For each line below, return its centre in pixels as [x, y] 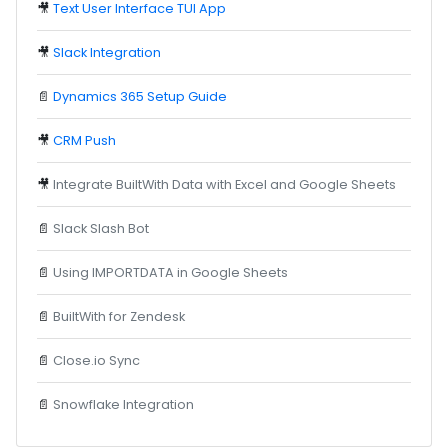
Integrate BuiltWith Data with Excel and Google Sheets [225, 184]
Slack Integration [107, 52]
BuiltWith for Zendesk [119, 316]
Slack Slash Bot [101, 228]
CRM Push [85, 140]
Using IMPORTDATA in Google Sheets [171, 272]
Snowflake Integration [124, 404]
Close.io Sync [97, 360]
